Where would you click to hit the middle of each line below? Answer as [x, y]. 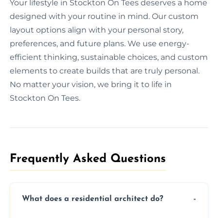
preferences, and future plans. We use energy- [100, 43]
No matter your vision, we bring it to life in [91, 84]
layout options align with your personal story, [97, 30]
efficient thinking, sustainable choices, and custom [109, 57]
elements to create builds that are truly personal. [105, 71]
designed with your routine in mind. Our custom [104, 16]
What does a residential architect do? [92, 199]
